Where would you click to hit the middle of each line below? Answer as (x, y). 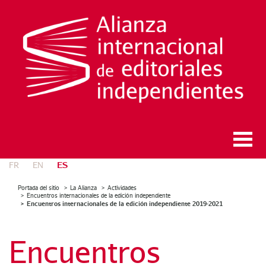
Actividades (122, 187)
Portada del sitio (39, 187)
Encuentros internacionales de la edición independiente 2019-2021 (125, 203)
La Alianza (83, 187)
